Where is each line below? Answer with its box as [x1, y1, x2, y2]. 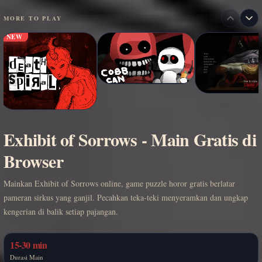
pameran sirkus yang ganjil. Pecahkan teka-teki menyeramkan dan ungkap [4, 191, 248, 203]
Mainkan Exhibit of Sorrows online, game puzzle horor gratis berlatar [4, 177, 235, 189]
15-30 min [10, 237, 47, 251]
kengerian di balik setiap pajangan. [4, 205, 118, 217]
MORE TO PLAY [4, 14, 62, 23]
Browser [4, 147, 63, 174]
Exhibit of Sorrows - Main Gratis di [4, 126, 256, 152]
